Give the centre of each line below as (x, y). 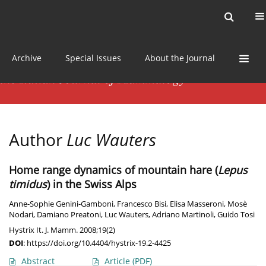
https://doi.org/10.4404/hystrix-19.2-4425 (99, 243)
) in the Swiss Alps (92, 184)
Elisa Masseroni (197, 204)
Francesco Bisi (142, 204)
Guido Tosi (236, 215)
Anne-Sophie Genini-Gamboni (61, 204)
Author (38, 140)
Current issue (54, 16)
